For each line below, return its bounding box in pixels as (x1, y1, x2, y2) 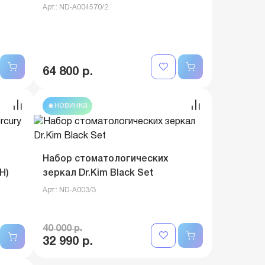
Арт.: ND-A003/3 (43, 187, 96, 193)
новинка (54, 102, 88, 109)
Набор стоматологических (43, 155, 169, 163)
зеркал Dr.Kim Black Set (43, 169, 154, 177)
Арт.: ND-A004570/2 (43, 4, 108, 11)
